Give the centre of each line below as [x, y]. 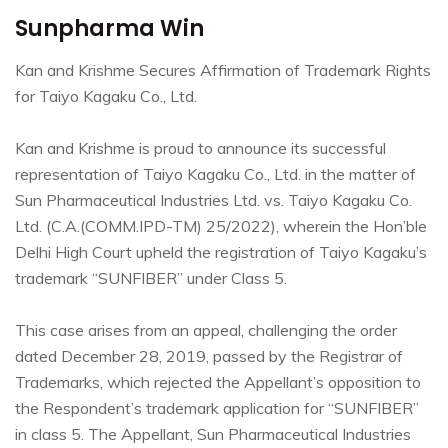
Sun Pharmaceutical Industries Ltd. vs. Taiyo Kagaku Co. [213, 200]
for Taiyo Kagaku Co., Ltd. [106, 96]
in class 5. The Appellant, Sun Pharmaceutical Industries [213, 434]
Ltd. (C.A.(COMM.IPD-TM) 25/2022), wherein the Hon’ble [221, 226]
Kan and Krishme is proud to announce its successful [200, 148]
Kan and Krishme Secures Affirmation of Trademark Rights [223, 70]
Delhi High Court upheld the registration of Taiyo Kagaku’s [221, 252]
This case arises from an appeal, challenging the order [206, 330]
